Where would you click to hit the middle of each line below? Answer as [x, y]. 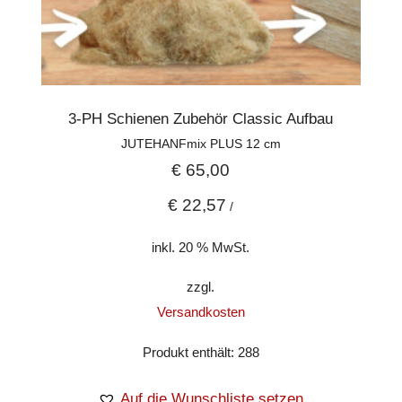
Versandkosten [201, 312]
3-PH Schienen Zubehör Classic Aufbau [201, 118]
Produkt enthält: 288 [201, 353]
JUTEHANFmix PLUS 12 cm [201, 143]
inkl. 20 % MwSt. [201, 247]
